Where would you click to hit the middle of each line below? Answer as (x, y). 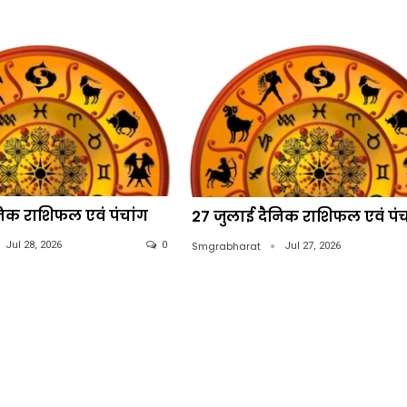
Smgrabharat (227, 246)
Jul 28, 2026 (34, 245)
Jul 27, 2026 (312, 245)
